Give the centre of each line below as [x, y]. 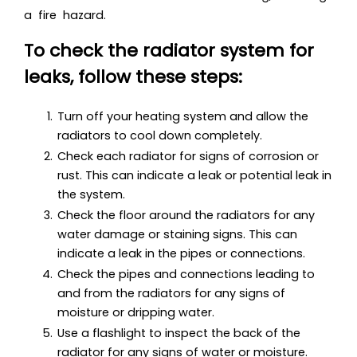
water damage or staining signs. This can [177, 235]
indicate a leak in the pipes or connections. [181, 254]
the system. [91, 195]
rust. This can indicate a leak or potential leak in [194, 176]
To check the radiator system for [169, 51]
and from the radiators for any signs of [171, 294]
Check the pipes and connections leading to [186, 275]
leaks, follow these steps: [133, 77]
